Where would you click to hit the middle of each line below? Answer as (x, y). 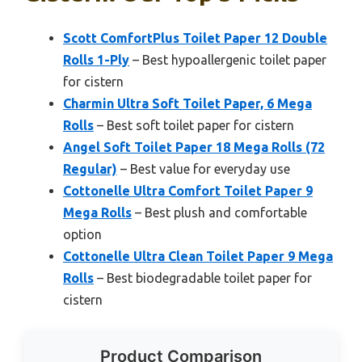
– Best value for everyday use (204, 169)
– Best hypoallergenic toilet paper (228, 60)
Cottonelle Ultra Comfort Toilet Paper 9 (188, 191)
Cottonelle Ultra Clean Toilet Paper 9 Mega (198, 257)
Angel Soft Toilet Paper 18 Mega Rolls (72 (194, 147)
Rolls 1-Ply (96, 60)
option (82, 235)
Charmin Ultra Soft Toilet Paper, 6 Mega (187, 104)
